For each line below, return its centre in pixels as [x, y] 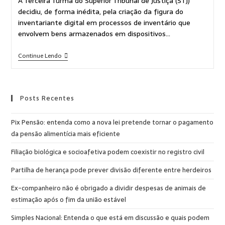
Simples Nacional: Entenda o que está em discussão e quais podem [110, 218]
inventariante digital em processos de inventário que [104, 23]
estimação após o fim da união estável [69, 200]
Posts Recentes [47, 98]
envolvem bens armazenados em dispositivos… [94, 34]
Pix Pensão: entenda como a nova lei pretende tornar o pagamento [113, 123]
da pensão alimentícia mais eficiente [66, 134]
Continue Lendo [40, 56]
